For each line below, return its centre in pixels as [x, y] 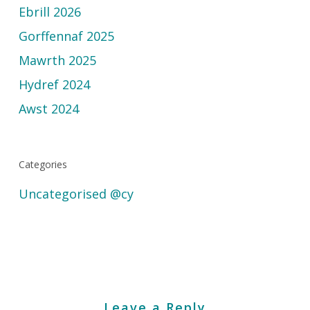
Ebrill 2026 [49, 12]
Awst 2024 [48, 109]
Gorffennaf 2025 [66, 36]
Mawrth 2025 [57, 60]
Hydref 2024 [54, 84]
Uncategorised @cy [76, 194]
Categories [43, 164]
